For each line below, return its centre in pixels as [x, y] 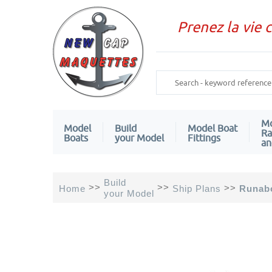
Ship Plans [197, 188]
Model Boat [212, 128]
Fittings [204, 138]
